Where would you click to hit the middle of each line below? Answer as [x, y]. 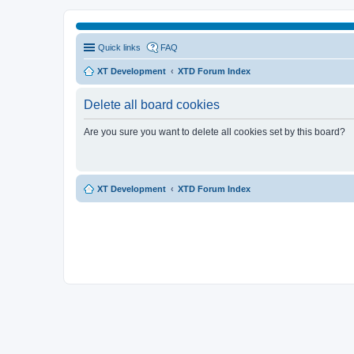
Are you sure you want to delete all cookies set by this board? [215, 132]
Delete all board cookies [152, 105]
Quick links [119, 47]
